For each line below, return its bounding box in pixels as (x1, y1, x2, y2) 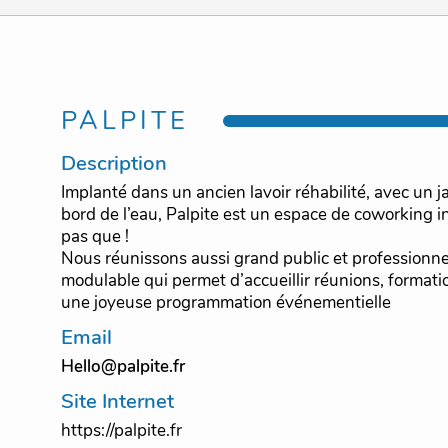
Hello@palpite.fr (60, 355, 185, 379)
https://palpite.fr (60, 419, 182, 443)
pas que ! (60, 225, 133, 249)
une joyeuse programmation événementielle (93, 291, 391, 315)
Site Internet (60, 387, 174, 416)
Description (60, 149, 167, 178)
